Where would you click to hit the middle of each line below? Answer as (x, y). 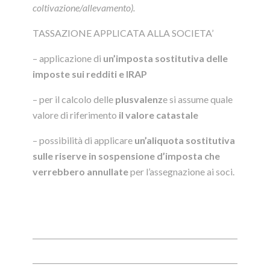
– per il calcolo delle (74, 99)
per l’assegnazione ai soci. (181, 172)
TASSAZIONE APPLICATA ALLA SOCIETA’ (123, 33)
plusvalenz (139, 99)
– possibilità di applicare (83, 140)
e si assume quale (198, 99)
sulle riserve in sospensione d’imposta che (126, 156)
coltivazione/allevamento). (84, 8)
